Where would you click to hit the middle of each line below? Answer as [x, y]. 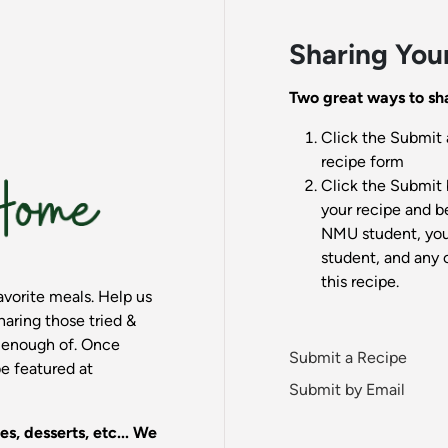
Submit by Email [346, 390]
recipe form [362, 162]
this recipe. [359, 282]
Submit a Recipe [347, 358]
